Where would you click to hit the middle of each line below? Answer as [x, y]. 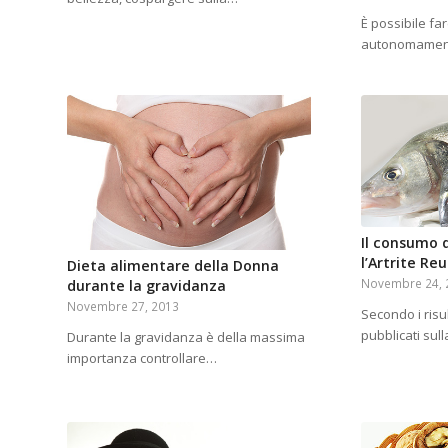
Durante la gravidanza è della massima [186, 337]
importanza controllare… [142, 358]
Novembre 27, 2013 [123, 306]
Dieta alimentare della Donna [173, 266]
